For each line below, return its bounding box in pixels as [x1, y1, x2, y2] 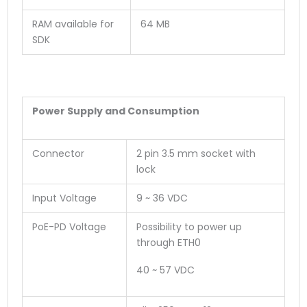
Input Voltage [32, 191, 97, 205]
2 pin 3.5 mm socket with [136, 146, 256, 160]
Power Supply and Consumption [32, 103, 199, 118]
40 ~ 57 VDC [136, 262, 195, 277]
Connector [32, 146, 84, 160]
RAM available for [32, 17, 114, 32]
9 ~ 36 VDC [136, 191, 188, 205]
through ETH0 [136, 235, 201, 249]
